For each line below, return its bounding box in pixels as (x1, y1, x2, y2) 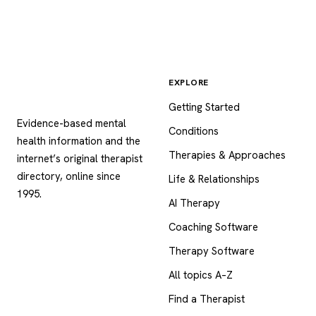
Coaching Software (169, 219, 258, 233)
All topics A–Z (169, 267, 233, 281)
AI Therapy (169, 195, 220, 209)
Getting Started (169, 99, 240, 114)
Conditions (169, 123, 219, 138)
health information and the (17, 133, 140, 147)
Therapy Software (169, 243, 255, 257)
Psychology (17, 78, 111, 102)
